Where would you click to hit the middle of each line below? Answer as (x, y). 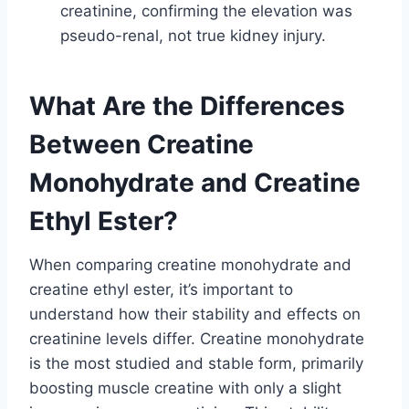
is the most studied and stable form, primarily (196, 363)
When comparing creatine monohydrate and (190, 264)
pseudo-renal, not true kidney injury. (193, 35)
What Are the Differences (187, 105)
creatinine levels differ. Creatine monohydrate (197, 338)
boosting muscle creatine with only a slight (185, 388)
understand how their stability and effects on (195, 314)
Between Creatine (142, 144)
